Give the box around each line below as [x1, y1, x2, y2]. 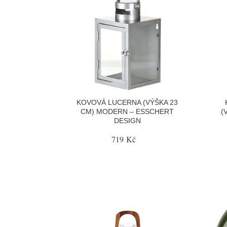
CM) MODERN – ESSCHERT [81, 107, 174, 116]
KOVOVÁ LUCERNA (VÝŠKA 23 [77, 98, 178, 106]
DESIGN [113, 117, 141, 125]
